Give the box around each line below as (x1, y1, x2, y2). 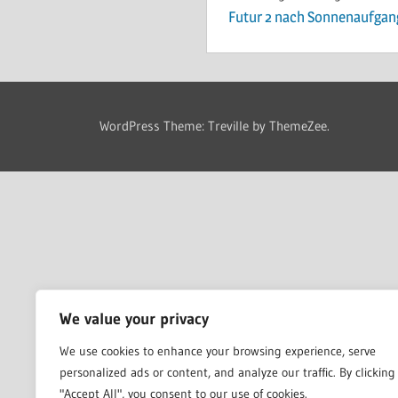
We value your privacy (60, 309, 209, 329)
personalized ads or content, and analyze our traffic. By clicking (60, 364, 395, 380)
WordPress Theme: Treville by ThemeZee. (99, 117, 330, 135)
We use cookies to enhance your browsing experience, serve (60, 343, 376, 359)
